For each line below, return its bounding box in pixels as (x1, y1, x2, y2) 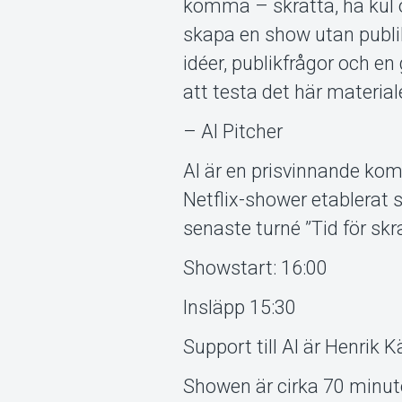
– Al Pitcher (183, 120, 284, 144)
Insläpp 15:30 (183, 296, 297, 319)
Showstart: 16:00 (183, 257, 328, 280)
